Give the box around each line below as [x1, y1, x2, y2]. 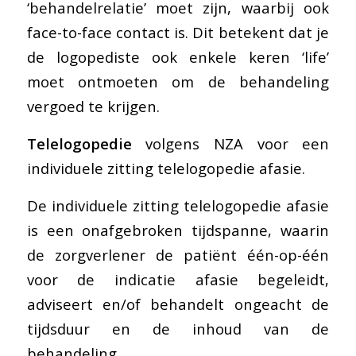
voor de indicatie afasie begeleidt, [26, 269, 330, 289]
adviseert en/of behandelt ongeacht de [26, 293, 330, 314]
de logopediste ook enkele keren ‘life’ [26, 47, 330, 68]
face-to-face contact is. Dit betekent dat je [26, 22, 330, 43]
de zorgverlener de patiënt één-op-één [26, 244, 330, 265]
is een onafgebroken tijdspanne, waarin [26, 219, 330, 240]
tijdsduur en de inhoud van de [26, 318, 330, 339]
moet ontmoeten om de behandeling [26, 72, 330, 92]
